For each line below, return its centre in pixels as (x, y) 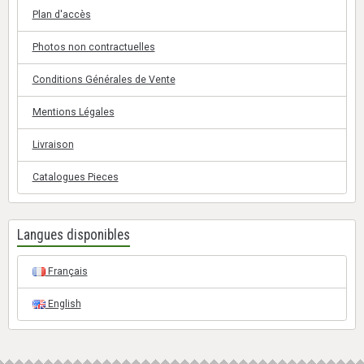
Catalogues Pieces (75, 178)
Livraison (53, 145)
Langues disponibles (74, 234)
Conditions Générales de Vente (104, 80)
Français (66, 272)
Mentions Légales (73, 113)
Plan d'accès (61, 15)
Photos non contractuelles (93, 48)
